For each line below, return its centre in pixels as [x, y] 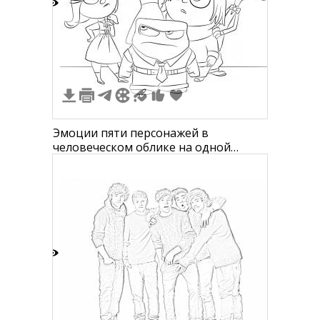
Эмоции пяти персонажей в [131, 133]
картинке [80, 161]
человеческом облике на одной [142, 147]
